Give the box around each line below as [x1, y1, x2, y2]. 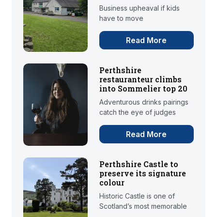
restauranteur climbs [99, 74, 182, 85]
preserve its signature [99, 168, 186, 178]
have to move [99, 14, 143, 23]
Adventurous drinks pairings [99, 98, 188, 107]
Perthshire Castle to [99, 158, 178, 169]
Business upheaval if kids [99, 4, 180, 13]
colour [99, 177, 124, 187]
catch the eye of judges [99, 108, 176, 117]
